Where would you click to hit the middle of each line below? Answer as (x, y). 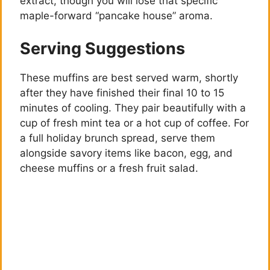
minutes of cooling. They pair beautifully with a (133, 108)
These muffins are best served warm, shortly (129, 77)
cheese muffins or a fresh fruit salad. (109, 168)
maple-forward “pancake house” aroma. (116, 16)
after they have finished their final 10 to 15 (122, 93)
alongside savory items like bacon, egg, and (126, 153)
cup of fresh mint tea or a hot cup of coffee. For (134, 123)
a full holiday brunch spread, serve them (118, 138)
